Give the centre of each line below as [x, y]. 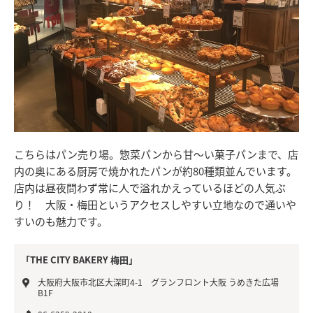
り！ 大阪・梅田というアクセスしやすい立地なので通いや [155, 204]
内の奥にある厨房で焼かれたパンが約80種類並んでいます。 [155, 170]
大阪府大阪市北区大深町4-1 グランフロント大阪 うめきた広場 [158, 282]
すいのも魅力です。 [61, 221]
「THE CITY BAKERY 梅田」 [79, 259]
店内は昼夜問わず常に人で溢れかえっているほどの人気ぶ [150, 187]
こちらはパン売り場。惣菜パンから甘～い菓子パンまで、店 [156, 154]
